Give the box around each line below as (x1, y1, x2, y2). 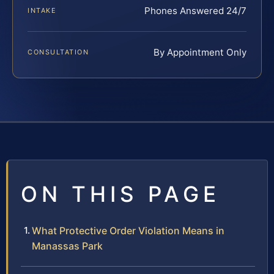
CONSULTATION (28, 47, 89, 56)
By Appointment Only (154, 46, 246, 58)
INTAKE (28, 6, 57, 15)
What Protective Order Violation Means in (32, 224, 224, 237)
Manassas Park (32, 239, 103, 252)
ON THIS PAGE (21, 180, 220, 207)
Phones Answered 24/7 (144, 4, 246, 17)
